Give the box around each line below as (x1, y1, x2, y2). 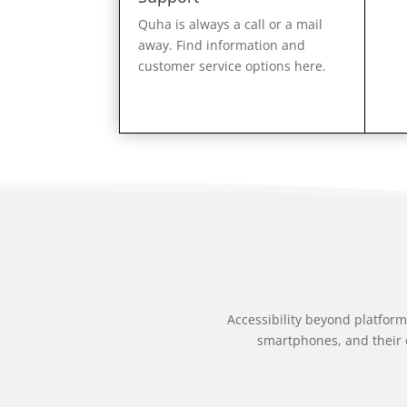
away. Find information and (138, 35, 305, 54)
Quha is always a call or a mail (138, 15, 323, 33)
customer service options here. (138, 56, 326, 74)
